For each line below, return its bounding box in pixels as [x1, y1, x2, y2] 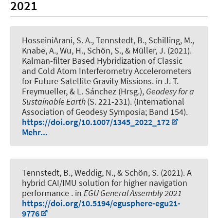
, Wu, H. [56, 45, 83, 56]
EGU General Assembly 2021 [84, 187, 182, 199]
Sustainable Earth [22, 96, 87, 108]
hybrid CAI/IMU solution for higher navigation [22, 177, 187, 188]
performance [22, 187, 71, 199]
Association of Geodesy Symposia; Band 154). [22, 106, 188, 118]
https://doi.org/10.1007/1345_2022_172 [22, 116, 170, 128]
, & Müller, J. [121, 45, 165, 56]
